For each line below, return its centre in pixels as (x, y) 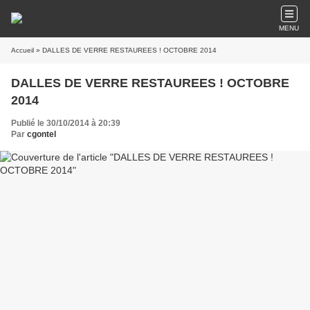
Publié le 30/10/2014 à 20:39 (66, 123)
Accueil (22, 50)
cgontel (42, 134)
